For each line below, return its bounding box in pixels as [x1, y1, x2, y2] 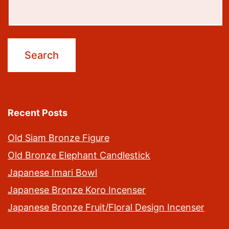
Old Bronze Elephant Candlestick [8, 150, 150, 161]
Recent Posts [8, 107, 67, 119]
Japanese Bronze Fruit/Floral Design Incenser [8, 202, 204, 213]
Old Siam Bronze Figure [8, 132, 109, 144]
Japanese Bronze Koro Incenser [8, 185, 146, 196]
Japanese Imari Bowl [8, 167, 97, 178]
